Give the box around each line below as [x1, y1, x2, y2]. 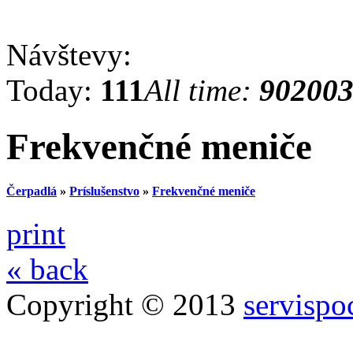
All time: [144, 73, 259, 108]
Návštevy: [6, 38, 132, 72]
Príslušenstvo [69, 184, 139, 199]
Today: [6, 73, 100, 108]
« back [6, 251, 88, 286]
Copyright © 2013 [6, 287, 243, 321]
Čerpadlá [6, 184, 57, 199]
